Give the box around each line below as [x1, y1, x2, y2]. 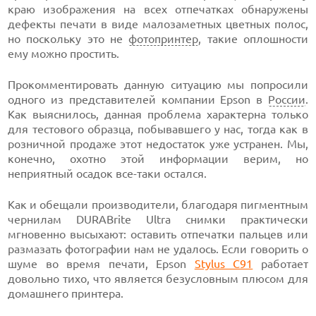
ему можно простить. [8, 47, 120, 60]
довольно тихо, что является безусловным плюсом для [8, 272, 308, 285]
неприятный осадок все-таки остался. [8, 167, 207, 180]
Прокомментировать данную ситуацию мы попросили [8, 78, 308, 91]
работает [253, 257, 308, 270]
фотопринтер [128, 32, 199, 45]
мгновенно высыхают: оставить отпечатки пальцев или [8, 228, 308, 241]
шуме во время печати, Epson [8, 257, 195, 270]
